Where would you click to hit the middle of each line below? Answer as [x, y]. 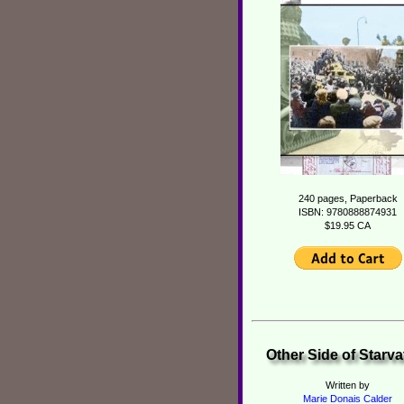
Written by [348, 385]
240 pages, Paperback [348, 199]
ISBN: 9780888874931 [348, 212]
